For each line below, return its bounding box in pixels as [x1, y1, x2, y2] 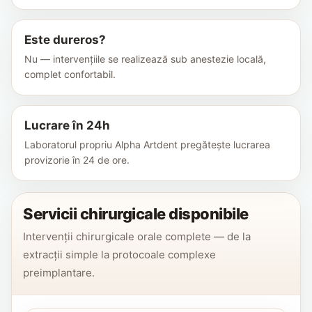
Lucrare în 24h [24, 118, 110, 132]
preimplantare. [23, 265, 95, 279]
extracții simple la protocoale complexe [23, 247, 216, 261]
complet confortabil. [24, 68, 116, 80]
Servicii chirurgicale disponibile [23, 204, 249, 223]
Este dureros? [24, 32, 106, 47]
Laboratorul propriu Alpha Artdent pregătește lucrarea [24, 138, 270, 150]
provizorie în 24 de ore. [24, 153, 130, 166]
